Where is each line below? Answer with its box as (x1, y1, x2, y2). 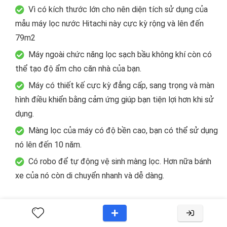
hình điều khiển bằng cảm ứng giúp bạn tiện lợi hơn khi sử (15, 94, 214, 104)
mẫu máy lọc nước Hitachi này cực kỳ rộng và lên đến (15, 18, 204, 28)
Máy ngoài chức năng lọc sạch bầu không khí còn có (28, 49, 212, 59)
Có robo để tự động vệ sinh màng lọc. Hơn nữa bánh (28, 156, 211, 166)
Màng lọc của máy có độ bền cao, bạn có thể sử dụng (28, 125, 218, 135)
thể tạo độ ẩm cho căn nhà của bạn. (15, 63, 141, 73)
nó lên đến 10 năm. (15, 139, 82, 149)
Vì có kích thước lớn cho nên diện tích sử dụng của (28, 4, 208, 14)
